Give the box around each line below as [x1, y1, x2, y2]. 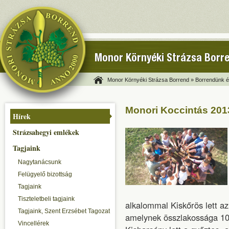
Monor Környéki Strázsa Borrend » [107, 77, 194, 83]
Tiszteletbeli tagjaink [18, 195, 75, 202]
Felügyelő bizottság [18, 171, 72, 178]
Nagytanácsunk [18, 158, 61, 166]
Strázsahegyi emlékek [13, 127, 79, 138]
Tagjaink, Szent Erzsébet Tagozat [18, 208, 110, 215]
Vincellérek [18, 220, 49, 227]
